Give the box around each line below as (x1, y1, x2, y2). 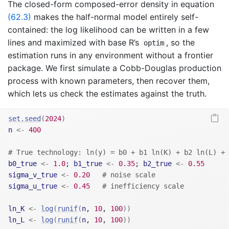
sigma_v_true (8, 171, 57, 179)
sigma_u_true (8, 182, 57, 191)
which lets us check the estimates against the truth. (8, 88, 207, 99)
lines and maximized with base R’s (8, 37, 142, 48)
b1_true (74, 159, 102, 168)
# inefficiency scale (102, 182, 184, 191)
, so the (166, 37, 195, 48)
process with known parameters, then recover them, (8, 76, 210, 86)
